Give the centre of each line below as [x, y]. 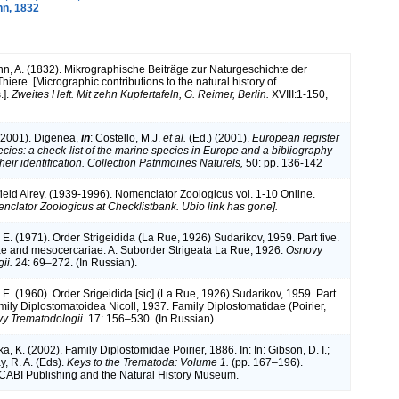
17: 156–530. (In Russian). [151, 318]
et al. [175, 138]
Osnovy [304, 250]
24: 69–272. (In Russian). [75, 262]
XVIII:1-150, [298, 94]
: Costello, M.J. [126, 138]
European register [296, 138]
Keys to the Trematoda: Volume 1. [148, 362]
